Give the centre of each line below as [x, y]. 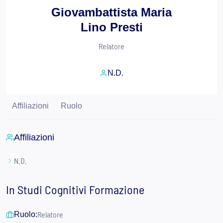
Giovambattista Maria [111, 12]
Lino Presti [111, 27]
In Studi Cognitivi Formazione [75, 189]
